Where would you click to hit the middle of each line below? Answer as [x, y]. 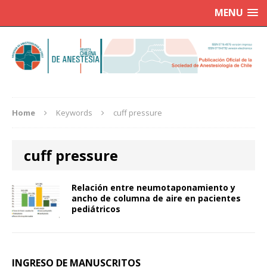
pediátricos [96, 209]
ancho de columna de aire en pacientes [156, 198]
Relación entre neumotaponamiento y [153, 188]
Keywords [74, 113]
